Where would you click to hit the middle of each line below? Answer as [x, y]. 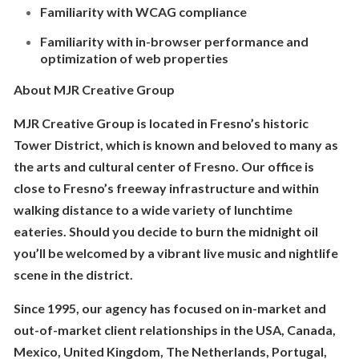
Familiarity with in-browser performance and [174, 41]
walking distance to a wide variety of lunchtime [153, 210]
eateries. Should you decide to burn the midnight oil [165, 231]
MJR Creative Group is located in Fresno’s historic [161, 123]
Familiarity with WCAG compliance [143, 12]
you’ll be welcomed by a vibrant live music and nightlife [175, 253]
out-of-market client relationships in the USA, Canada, [174, 330]
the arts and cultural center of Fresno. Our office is [163, 166]
